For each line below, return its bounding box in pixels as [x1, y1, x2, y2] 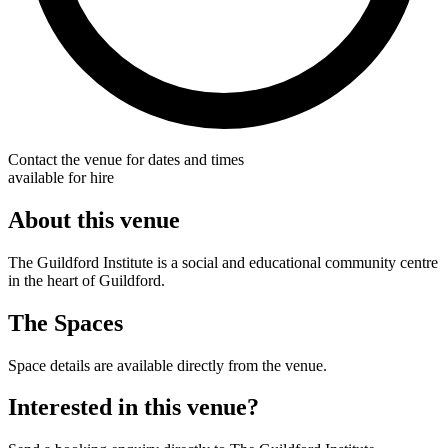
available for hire [8, 168, 114, 186]
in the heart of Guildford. [8, 271, 165, 289]
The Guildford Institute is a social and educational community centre [8, 253, 438, 271]
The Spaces [8, 309, 123, 336]
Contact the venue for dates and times [8, 150, 244, 168]
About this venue [8, 206, 180, 233]
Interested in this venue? [8, 394, 259, 421]
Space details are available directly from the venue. [8, 356, 327, 374]
